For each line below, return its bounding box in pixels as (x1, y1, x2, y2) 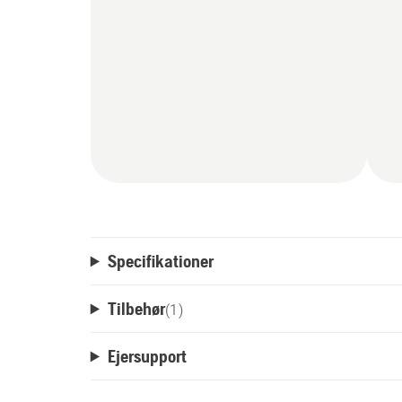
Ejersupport (107, 345, 187, 367)
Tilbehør (107, 298, 165, 319)
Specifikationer (107, 250, 214, 272)
